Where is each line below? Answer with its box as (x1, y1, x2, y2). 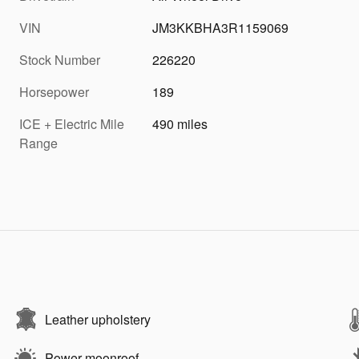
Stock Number (19, 50, 100, 69)
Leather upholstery (45, 309, 151, 329)
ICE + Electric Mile (19, 114, 124, 133)
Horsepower (19, 82, 89, 101)
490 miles (152, 114, 208, 133)
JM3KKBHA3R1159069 (152, 18, 289, 37)
